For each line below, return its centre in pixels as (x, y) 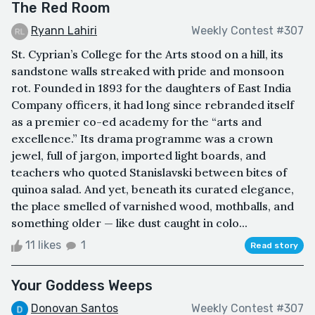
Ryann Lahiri (64, 30)
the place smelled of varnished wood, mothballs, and (153, 206)
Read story (274, 245)
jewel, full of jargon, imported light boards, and (139, 155)
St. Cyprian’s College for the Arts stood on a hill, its (147, 54)
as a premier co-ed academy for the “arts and (136, 121)
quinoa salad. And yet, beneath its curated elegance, (153, 189)
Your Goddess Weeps (82, 285)
